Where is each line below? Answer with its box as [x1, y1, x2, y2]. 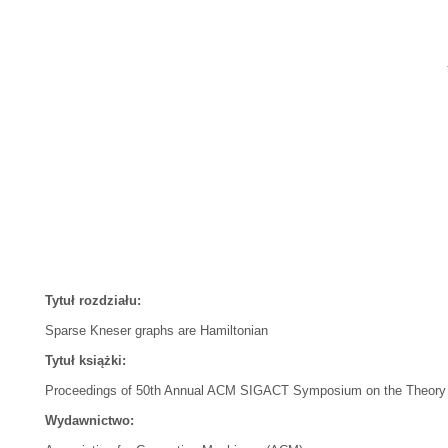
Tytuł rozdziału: [45, 293, 141, 308]
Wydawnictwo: [45, 413, 134, 428]
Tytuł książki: [45, 353, 126, 368]
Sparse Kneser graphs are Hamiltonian [45, 323, 268, 338]
